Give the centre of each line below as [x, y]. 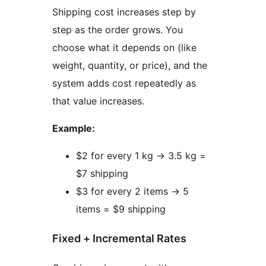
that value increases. [98, 101]
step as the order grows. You [118, 30]
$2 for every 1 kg [116, 156]
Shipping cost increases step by [124, 12]
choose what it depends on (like [124, 48]
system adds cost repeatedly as [124, 83]
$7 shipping [102, 174]
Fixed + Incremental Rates [119, 239]
